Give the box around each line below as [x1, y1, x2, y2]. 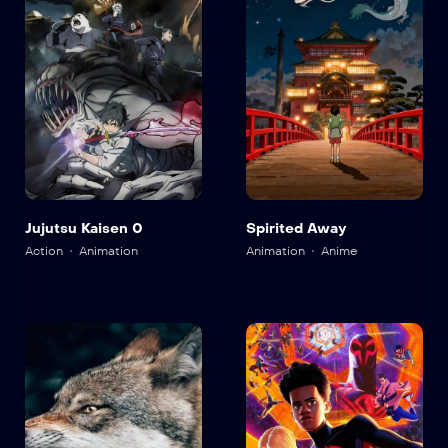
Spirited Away [246, 219, 347, 237]
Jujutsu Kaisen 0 [25, 219, 143, 237]
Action [25, 243, 63, 258]
